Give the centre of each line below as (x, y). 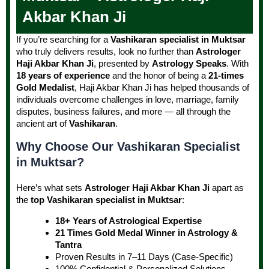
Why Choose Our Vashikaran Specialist (128, 147)
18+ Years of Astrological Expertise (128, 221)
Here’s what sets (50, 188)
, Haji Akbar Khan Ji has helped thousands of (162, 88)
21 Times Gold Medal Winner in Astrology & (147, 233)
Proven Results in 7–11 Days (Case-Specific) (144, 257)
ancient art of (43, 124)
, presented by (123, 64)
